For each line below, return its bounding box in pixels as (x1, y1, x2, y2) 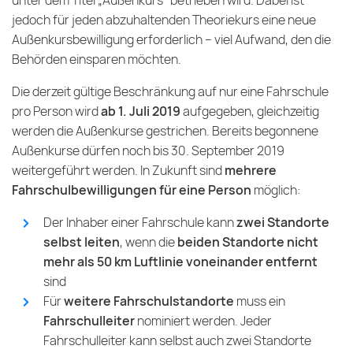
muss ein (236, 293, 285, 310)
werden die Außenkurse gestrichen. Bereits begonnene (12, 123, 318, 140)
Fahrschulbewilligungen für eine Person (12, 182, 254, 199)
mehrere (225, 162, 277, 180)
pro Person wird (12, 103, 101, 121)
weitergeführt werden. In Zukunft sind (12, 162, 225, 180)
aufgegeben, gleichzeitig (183, 103, 319, 121)
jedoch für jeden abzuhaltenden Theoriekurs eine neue (12, 12, 316, 29)
